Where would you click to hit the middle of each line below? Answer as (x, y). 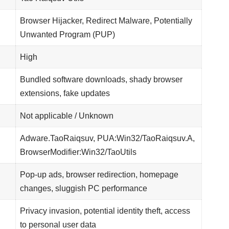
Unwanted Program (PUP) (68, 35)
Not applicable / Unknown (67, 116)
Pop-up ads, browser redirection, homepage (99, 175)
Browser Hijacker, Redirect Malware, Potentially (106, 21)
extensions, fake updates (65, 94)
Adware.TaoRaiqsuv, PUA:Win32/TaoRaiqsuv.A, (108, 139)
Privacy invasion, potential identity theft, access (105, 211)
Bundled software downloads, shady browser (101, 80)
